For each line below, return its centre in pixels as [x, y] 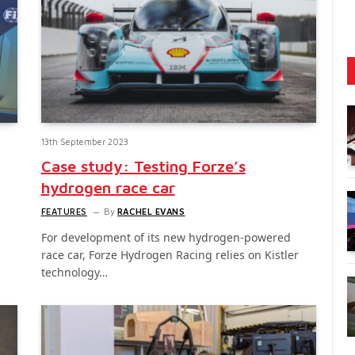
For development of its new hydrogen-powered [166, 238]
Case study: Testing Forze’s [143, 166]
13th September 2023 [84, 142]
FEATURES [64, 212]
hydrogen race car [108, 188]
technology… [74, 273]
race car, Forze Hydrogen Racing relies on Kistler [170, 255]
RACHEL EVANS [151, 212]
